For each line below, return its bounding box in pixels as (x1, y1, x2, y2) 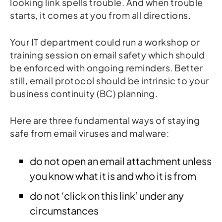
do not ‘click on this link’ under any (30, 189, 184, 202)
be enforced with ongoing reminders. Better (10, 61, 203, 73)
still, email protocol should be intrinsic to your (10, 74, 209, 86)
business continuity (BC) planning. (10, 87, 160, 99)
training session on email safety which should (10, 49, 205, 60)
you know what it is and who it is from (30, 169, 196, 182)
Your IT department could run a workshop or (10, 36, 200, 48)
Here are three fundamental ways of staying (10, 114, 200, 126)
